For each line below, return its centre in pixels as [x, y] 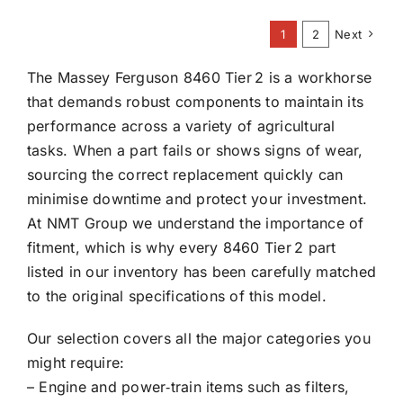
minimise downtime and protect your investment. [197, 199]
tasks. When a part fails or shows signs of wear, [195, 151]
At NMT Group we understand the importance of [195, 224]
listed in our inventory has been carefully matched [201, 272]
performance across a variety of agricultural [181, 126]
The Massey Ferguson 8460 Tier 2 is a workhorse [199, 78]
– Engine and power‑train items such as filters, [188, 387]
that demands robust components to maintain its [195, 102]
